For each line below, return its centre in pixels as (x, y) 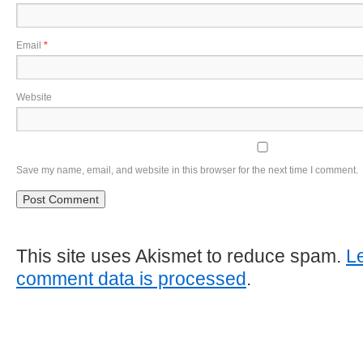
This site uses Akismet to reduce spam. (181, 256)
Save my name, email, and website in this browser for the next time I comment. (187, 170)
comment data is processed (131, 279)
